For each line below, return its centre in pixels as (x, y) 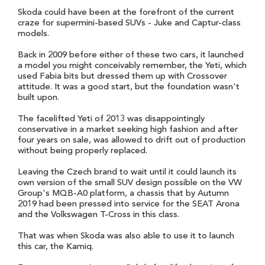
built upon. (38, 98)
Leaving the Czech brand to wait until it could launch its (127, 172)
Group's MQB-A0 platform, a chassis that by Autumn (123, 193)
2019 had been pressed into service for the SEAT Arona (129, 204)
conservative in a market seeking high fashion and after (128, 130)
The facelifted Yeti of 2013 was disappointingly (111, 119)
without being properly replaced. (83, 151)
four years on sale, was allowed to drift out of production (132, 140)
